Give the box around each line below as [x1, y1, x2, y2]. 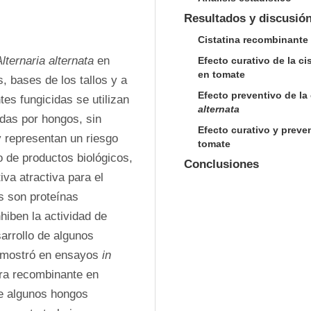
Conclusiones [184, 158, 259, 171]
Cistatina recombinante [198, 34, 308, 45]
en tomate [198, 69, 245, 80]
